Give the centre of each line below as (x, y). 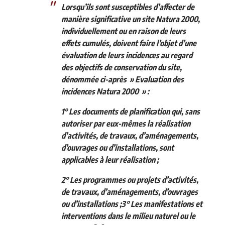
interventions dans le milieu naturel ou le (128, 216)
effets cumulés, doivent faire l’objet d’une (129, 43)
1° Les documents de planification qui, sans (131, 111)
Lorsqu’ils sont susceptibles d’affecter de (128, 7)
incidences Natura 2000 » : (105, 91)
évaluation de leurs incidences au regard (127, 55)
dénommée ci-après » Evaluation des (123, 79)
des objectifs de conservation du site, (122, 67)
